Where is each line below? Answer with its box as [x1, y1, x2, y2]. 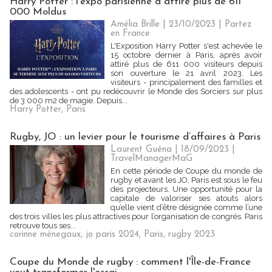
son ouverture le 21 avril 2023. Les [110, 69, 262, 78]
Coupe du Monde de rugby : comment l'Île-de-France [10, 257, 251, 267]
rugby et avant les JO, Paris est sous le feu [110, 175, 262, 185]
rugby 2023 [168, 230, 215, 239]
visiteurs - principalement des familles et [110, 78, 262, 87]
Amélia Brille [110, 20, 160, 29]
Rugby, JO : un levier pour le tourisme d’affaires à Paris [10, 132, 260, 142]
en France [110, 29, 151, 38]
